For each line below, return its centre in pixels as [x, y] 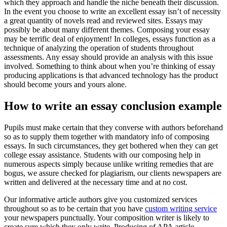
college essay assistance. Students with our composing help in [102, 155]
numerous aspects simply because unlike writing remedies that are [109, 164]
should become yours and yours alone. [65, 85]
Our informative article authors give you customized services [101, 199]
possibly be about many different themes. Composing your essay [107, 30]
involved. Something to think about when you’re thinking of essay [110, 66]
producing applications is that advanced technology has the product [111, 75]
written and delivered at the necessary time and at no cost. [96, 182]
